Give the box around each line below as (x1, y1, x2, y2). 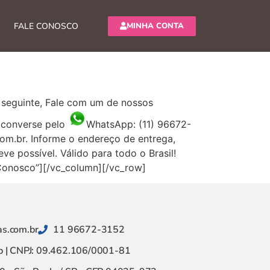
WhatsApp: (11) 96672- (86, 118, 191, 130)
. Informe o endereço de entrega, (25, 133, 175, 145)
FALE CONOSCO (14, 20, 79, 32)
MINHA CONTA (126, 20, 184, 31)
